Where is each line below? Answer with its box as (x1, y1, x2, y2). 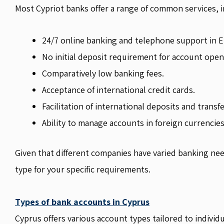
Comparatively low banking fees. (42, 67, 164, 79)
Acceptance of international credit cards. (42, 84, 195, 95)
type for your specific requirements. (15, 163, 150, 175)
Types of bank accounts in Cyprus (15, 195, 149, 207)
